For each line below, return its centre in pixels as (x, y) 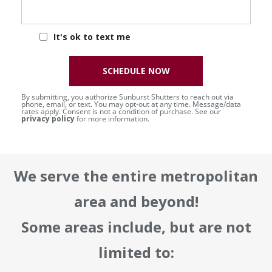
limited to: (136, 252)
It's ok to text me (92, 37)
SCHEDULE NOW (136, 70)
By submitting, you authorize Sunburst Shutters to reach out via (127, 97)
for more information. (112, 118)
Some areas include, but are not (136, 226)
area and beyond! (136, 201)
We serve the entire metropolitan (136, 175)
